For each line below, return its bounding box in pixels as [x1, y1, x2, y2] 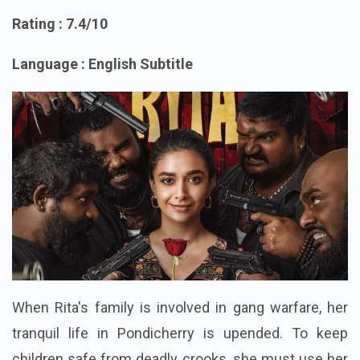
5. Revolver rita [12, 6, 145, 30]
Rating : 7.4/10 [12, 40, 108, 58]
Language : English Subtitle [12, 80, 193, 98]
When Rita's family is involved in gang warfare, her [12, 324, 348, 342]
